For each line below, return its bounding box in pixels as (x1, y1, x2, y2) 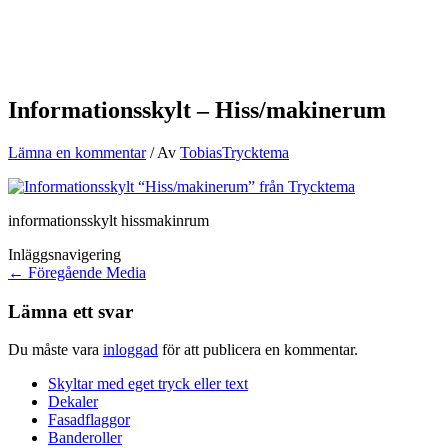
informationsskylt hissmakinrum (8, 211, 209, 229)
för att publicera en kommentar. (158, 341, 358, 359)
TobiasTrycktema (180, 143, 289, 161)
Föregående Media (24, 263, 146, 281)
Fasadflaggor (48, 411, 130, 429)
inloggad (103, 341, 158, 359)
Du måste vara (8, 341, 103, 359)
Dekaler (48, 393, 98, 411)
